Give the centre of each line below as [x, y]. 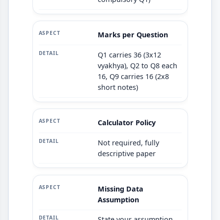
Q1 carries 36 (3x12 [129, 55]
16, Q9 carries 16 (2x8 [133, 76]
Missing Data [120, 189]
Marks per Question [133, 35]
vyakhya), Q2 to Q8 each [137, 65]
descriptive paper [126, 153]
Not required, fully [128, 142]
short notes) [118, 87]
